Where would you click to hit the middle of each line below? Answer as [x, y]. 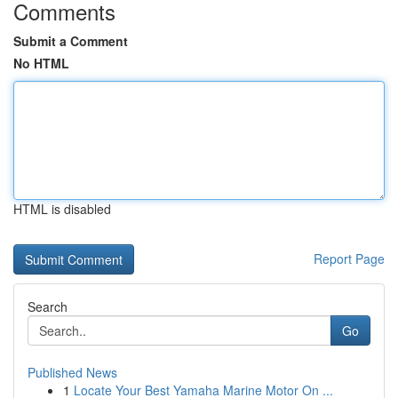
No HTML [41, 63]
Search [48, 306]
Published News [72, 372]
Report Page [349, 259]
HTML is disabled [62, 209]
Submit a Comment [71, 41]
